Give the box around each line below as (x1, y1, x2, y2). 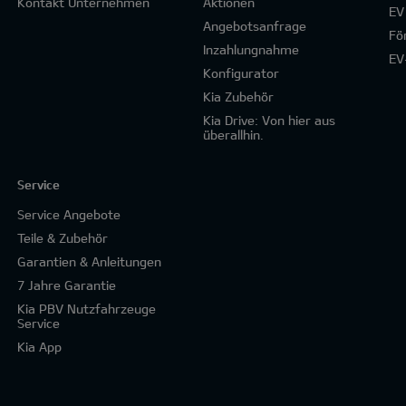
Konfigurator (202, 65, 279, 81)
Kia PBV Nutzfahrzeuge (17, 301, 157, 316)
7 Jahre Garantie (17, 277, 117, 293)
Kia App (17, 339, 63, 354)
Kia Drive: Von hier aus (202, 112, 335, 128)
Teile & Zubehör (17, 230, 109, 246)
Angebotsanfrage (202, 18, 306, 34)
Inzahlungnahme (202, 42, 299, 57)
